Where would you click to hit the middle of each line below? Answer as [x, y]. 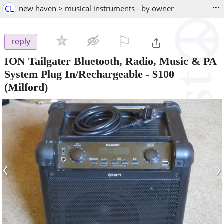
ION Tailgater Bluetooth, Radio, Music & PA [110, 61]
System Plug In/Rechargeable [74, 74]
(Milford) [26, 87]
